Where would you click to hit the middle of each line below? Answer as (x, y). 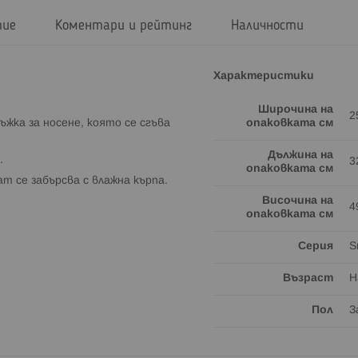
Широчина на (296, 109)
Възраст (308, 278)
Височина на (298, 201)
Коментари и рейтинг (123, 26)
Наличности (267, 26)
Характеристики (264, 76)
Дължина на (300, 155)
